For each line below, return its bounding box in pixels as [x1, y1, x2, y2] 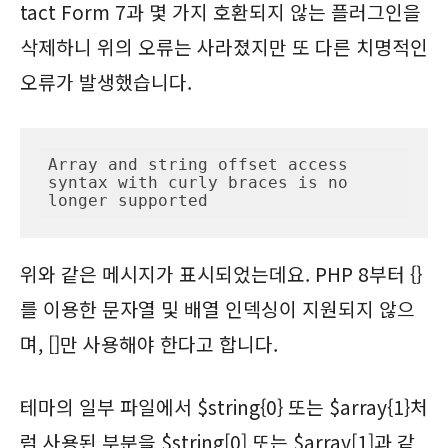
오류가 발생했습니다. [20, 67, 192, 96]
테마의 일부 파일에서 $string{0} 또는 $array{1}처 [20, 392, 428, 421]
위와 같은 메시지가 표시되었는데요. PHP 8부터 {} [20, 259, 422, 288]
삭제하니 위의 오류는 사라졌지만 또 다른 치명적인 [20, 32, 428, 61]
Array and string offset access [48, 154, 348, 174]
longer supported [48, 190, 208, 210]
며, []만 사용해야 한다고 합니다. [20, 329, 278, 358]
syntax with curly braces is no [48, 172, 348, 192]
